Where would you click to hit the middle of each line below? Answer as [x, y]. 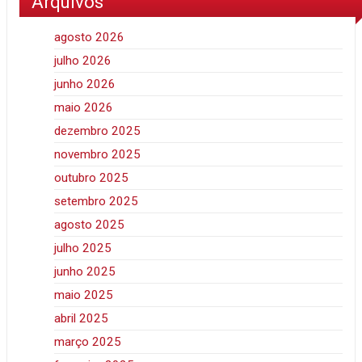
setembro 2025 [97, 202]
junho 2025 [85, 272]
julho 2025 [83, 248]
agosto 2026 [90, 38]
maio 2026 [84, 108]
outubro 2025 [92, 178]
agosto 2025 [90, 225]
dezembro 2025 [98, 131]
